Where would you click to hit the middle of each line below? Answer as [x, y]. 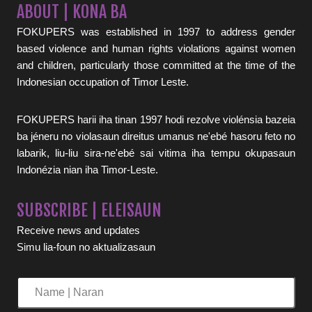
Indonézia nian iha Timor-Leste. [87, 169]
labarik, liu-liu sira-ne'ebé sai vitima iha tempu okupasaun [156, 153]
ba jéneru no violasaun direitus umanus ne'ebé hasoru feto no [156, 136]
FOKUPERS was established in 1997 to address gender [156, 31]
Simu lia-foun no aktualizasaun [86, 247]
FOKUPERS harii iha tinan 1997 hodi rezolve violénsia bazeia [156, 119]
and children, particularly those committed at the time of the [156, 65]
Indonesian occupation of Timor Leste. [103, 81]
